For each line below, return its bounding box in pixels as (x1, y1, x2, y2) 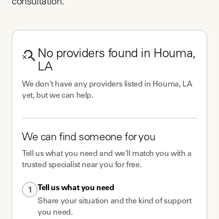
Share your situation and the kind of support (38, 196, 192, 205)
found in (105, 48, 154, 61)
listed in (122, 79, 153, 88)
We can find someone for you (22, 132, 155, 143)
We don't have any (22, 79, 89, 88)
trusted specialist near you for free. (22, 159, 142, 169)
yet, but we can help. (22, 90, 93, 100)
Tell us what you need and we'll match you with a (22, 148, 192, 158)
